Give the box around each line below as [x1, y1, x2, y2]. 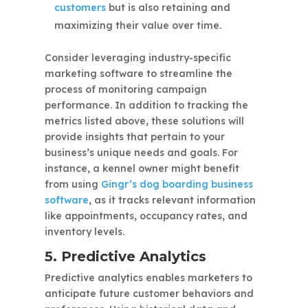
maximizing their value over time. [54, 19, 221, 32]
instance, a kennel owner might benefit [44, 162, 239, 175]
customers [54, 1, 106, 14]
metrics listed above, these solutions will [44, 115, 244, 128]
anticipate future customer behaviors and [44, 287, 254, 300]
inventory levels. [44, 225, 124, 239]
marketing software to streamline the [44, 67, 232, 80]
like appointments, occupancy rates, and [44, 210, 247, 223]
